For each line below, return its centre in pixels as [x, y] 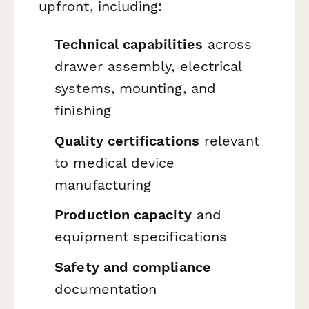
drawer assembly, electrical [148, 66]
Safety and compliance [133, 267]
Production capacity [123, 215]
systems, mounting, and [135, 88]
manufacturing [103, 185]
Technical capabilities [129, 44]
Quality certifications [127, 140]
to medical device [115, 162]
